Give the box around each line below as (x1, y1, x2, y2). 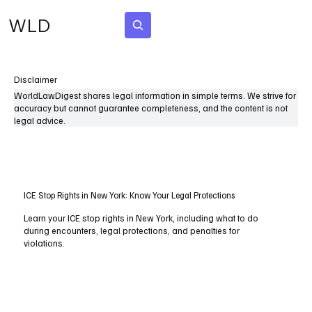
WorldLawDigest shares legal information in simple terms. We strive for (14, 90, 296, 101)
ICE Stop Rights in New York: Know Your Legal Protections (24, 189, 235, 201)
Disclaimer (14, 74, 57, 85)
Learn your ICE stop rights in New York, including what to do (24, 212, 259, 224)
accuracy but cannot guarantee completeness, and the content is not (14, 102, 288, 114)
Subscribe (185, 19, 220, 30)
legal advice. (14, 115, 65, 126)
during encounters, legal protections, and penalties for (24, 225, 240, 237)
